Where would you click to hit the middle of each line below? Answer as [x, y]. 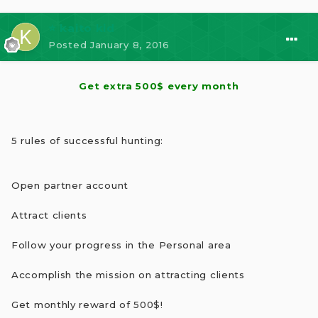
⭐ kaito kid [82, 28]
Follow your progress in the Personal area [121, 245]
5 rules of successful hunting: [87, 140]
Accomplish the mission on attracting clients [128, 274]
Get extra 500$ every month [159, 86]
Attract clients [49, 215]
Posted [69, 44]
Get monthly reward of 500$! [87, 304]
